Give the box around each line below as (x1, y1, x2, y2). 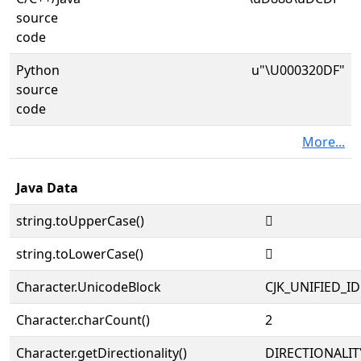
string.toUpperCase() (16, 212, 144, 230)
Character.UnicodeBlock (16, 278, 161, 296)
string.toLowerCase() (16, 245, 143, 263)
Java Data (16, 179, 78, 197)
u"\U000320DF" (251, 61, 345, 79)
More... (302, 133, 345, 151)
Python (16, 61, 60, 79)
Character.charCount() (16, 311, 150, 329)
